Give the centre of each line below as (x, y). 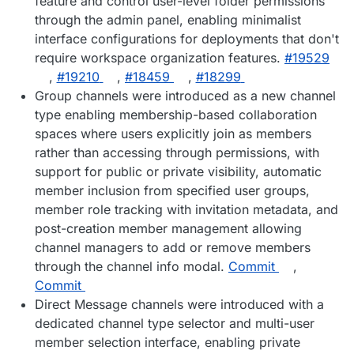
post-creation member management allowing (168, 229)
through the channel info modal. (132, 267)
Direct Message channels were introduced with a (179, 305)
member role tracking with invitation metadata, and (186, 210)
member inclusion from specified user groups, (172, 191)
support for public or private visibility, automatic (178, 172)
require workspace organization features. (160, 58)
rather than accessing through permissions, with (177, 153)
